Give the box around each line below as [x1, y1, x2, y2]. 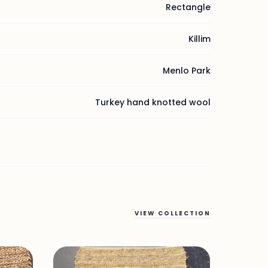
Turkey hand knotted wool [95, 96, 211, 108]
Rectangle [166, 1, 211, 13]
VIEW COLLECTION [135, 209, 211, 218]
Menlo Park [163, 65, 211, 77]
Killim [188, 33, 211, 45]
